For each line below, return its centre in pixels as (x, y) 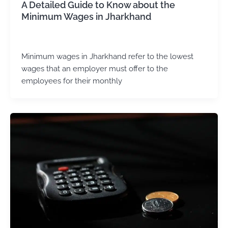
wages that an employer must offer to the (94, 68)
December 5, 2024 (73, 38)
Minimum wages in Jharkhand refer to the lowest (107, 56)
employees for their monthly (72, 80)
